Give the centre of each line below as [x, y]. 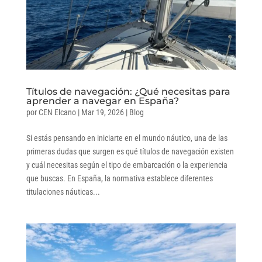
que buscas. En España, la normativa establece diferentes [119, 178]
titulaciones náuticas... [63, 192]
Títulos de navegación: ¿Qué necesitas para [128, 91]
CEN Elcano [57, 112]
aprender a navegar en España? [102, 101]
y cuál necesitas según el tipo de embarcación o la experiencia [127, 165]
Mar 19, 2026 [102, 112]
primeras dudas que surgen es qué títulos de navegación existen [130, 151]
